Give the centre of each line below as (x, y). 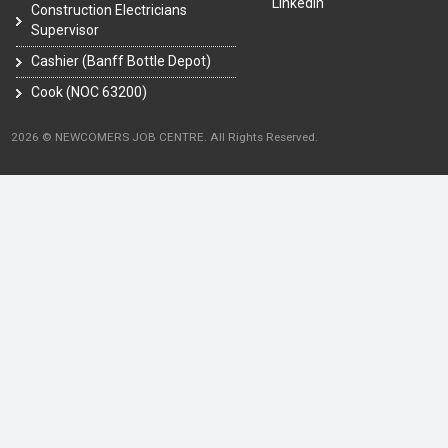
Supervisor (65, 30)
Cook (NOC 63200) (89, 92)
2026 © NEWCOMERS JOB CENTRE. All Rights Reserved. (164, 137)
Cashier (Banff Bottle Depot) (121, 61)
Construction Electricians (109, 10)
